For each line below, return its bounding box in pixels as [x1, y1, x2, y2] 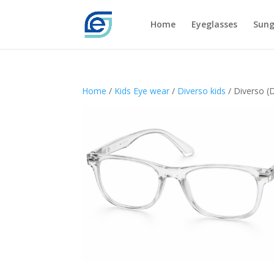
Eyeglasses [191, 18, 237, 30]
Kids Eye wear [114, 85, 170, 97]
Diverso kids [177, 85, 226, 97]
